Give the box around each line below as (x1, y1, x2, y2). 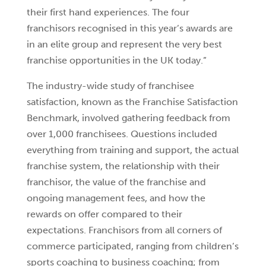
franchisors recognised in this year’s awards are (26, 23, 233, 34)
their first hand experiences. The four (26, 7, 189, 18)
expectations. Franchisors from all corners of (26, 224, 222, 236)
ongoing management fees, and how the (26, 192, 205, 204)
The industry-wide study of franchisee (26, 80, 194, 91)
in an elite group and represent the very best (26, 39, 222, 50)
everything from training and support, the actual (26, 144, 239, 156)
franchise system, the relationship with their (26, 160, 220, 172)
